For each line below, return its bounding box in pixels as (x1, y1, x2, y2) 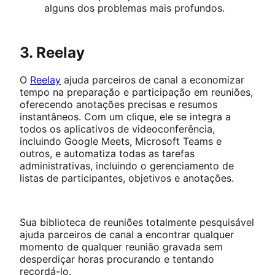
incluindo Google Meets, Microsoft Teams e (20, 135, 222, 148)
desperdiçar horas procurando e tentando (20, 253, 214, 266)
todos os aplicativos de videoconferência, (20, 123, 215, 136)
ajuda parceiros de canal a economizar (61, 74, 244, 87)
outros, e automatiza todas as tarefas (20, 147, 195, 160)
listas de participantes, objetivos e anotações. (20, 172, 234, 185)
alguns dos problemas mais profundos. (44, 1, 228, 14)
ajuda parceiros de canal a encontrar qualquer (20, 228, 234, 241)
